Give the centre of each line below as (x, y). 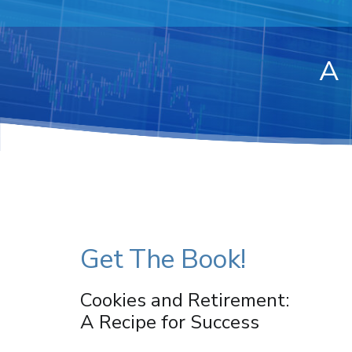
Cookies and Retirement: (185, 300)
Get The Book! (163, 259)
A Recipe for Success (170, 322)
